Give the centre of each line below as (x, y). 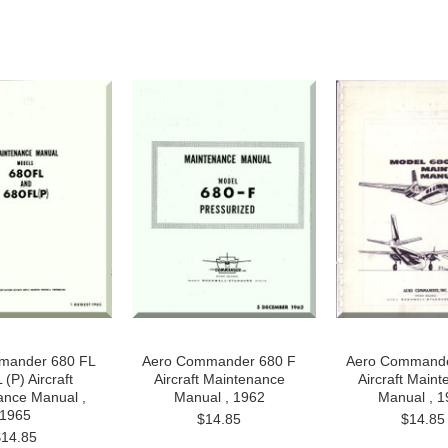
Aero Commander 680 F (219, 361)
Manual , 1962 (219, 397)
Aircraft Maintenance (219, 379)
